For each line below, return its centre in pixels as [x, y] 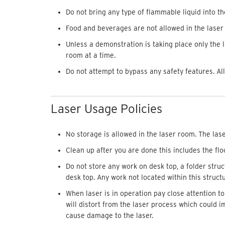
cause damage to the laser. [109, 215]
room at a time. [90, 55]
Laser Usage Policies [106, 108]
